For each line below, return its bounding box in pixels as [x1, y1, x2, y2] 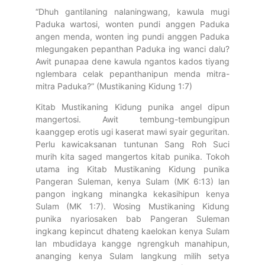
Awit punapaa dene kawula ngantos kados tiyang [35, 56, 230, 66]
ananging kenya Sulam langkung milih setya [35, 251, 230, 261]
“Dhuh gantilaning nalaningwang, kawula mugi [35, 6, 230, 17]
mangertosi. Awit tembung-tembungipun [35, 114, 230, 125]
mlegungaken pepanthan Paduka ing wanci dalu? [35, 43, 230, 54]
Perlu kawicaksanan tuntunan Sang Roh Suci [35, 139, 230, 150]
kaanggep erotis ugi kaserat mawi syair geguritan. [35, 127, 230, 137]
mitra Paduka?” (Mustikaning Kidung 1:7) [35, 80, 192, 91]
